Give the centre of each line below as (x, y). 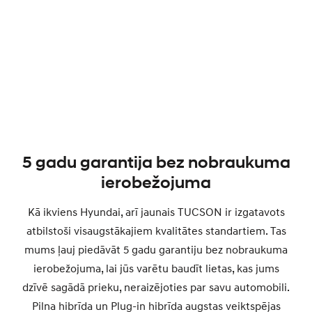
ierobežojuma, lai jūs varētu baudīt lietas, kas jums (156, 269)
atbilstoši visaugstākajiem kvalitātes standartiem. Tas (156, 231)
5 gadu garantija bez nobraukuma (156, 163)
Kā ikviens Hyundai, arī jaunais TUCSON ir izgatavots (156, 212)
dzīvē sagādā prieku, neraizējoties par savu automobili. (156, 288)
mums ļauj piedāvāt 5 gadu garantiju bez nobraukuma (156, 250)
